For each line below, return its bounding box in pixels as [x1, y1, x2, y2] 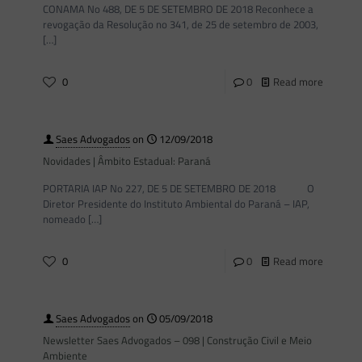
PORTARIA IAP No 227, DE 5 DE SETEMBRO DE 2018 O [43, 180, 314, 196]
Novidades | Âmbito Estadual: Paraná [43, 153, 211, 169]
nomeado [43, 211, 86, 227]
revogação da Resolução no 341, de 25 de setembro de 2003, [43, 16, 318, 32]
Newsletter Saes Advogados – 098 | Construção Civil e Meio [43, 332, 312, 348]
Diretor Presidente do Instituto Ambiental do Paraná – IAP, [43, 196, 309, 212]
